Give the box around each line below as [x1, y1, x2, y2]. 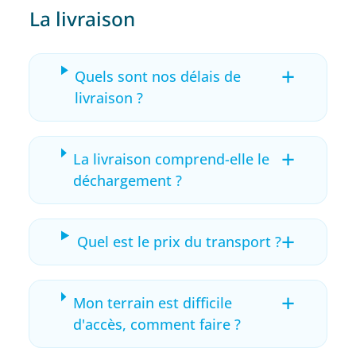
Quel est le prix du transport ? [76, 231, 281, 251]
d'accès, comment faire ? [72, 314, 241, 334]
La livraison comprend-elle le [73, 149, 270, 168]
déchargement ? [73, 170, 183, 190]
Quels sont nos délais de [75, 66, 242, 86]
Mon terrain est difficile [72, 292, 232, 312]
